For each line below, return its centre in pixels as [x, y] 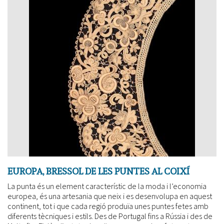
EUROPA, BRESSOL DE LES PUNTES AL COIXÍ [98, 171]
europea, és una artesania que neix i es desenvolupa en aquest [110, 196]
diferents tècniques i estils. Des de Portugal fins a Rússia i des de [110, 216]
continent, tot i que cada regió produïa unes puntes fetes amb [108, 206]
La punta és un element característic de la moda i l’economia [107, 186]
